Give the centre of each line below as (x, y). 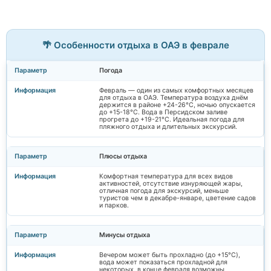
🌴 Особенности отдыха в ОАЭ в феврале (135, 45)
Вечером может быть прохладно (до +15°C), (170, 255)
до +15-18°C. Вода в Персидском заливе (163, 112)
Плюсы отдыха (123, 156)
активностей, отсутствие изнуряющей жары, (171, 183)
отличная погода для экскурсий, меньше (164, 191)
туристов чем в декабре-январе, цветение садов (178, 198)
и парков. (114, 205)
